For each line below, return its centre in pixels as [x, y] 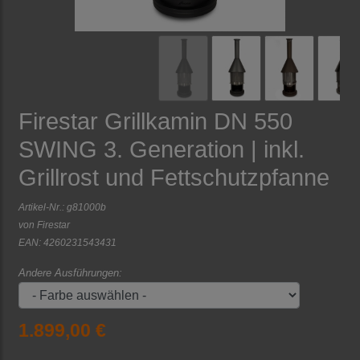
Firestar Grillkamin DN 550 [155, 122]
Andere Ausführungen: [70, 273]
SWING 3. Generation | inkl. [162, 150]
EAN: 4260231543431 [67, 243]
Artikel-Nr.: [43, 207]
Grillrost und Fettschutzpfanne [174, 178]
